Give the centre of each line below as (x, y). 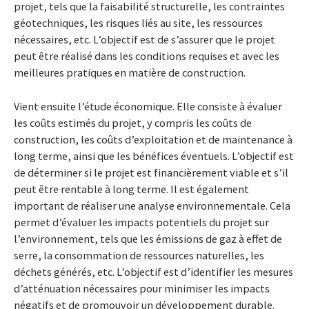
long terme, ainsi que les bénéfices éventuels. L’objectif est (154, 156)
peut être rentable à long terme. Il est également (131, 189)
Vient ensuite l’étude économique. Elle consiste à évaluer (148, 106)
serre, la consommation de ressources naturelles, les (139, 255)
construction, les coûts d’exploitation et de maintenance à (153, 139)
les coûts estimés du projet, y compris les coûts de (133, 123)
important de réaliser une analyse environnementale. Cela (152, 206)
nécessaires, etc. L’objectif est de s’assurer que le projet (144, 39)
